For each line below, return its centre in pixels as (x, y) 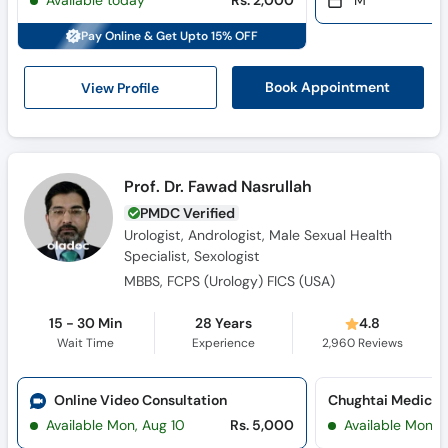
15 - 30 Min (85, 323)
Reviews (378, 343)
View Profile (120, 87)
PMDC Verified (188, 213)
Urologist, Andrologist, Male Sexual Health (258, 235)
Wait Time (85, 343)
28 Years (223, 323)
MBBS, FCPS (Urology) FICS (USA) (230, 281)
